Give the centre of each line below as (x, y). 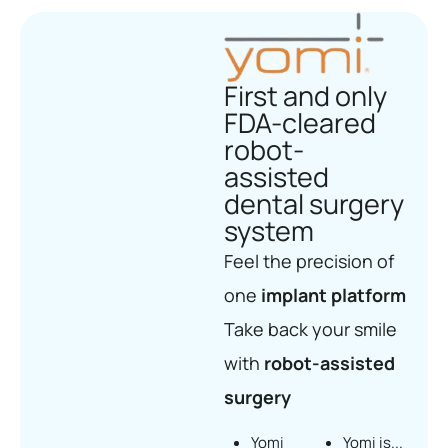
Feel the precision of (309, 260)
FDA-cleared (300, 122)
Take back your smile (310, 328)
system (269, 230)
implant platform (333, 294)
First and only (305, 95)
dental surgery (314, 203)
